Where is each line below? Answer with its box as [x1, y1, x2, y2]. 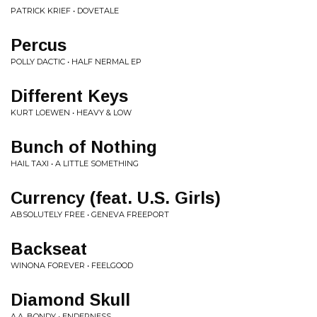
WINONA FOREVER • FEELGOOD [11, 260, 133, 270]
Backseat [11, 239, 87, 258]
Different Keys [11, 86, 128, 105]
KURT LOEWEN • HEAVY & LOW [11, 108, 132, 117]
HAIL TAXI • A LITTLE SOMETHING [11, 158, 139, 168]
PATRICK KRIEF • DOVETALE [11, 6, 119, 16]
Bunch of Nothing [11, 137, 157, 156]
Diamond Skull [11, 290, 130, 309]
